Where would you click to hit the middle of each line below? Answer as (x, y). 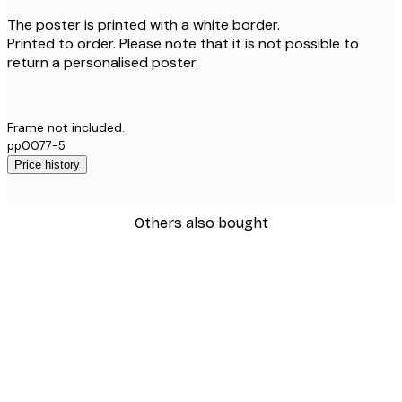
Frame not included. (66, 127)
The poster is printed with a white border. (144, 24)
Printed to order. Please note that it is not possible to (183, 43)
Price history (47, 164)
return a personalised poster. (103, 62)
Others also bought (201, 223)
